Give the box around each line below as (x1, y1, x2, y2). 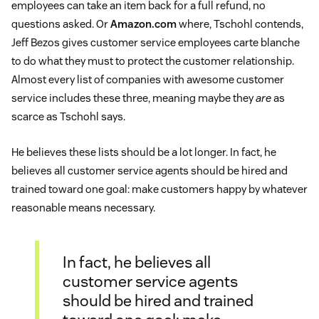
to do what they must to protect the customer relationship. (11, 54, 294, 68)
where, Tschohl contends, (177, 17, 303, 31)
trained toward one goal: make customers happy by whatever (11, 182, 308, 197)
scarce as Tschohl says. (11, 110, 125, 124)
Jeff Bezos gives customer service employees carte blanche (11, 36, 300, 50)
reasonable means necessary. (11, 201, 155, 215)
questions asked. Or (11, 17, 110, 31)
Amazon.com (110, 17, 177, 31)
